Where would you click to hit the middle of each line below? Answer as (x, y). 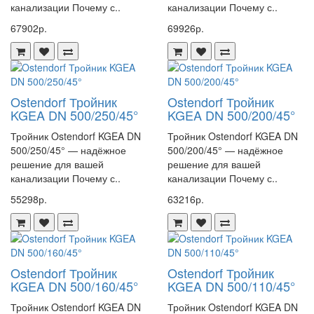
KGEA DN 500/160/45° (74, 286)
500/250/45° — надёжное (68, 150)
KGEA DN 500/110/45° (231, 286)
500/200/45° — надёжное (225, 150)
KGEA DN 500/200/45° (231, 115)
